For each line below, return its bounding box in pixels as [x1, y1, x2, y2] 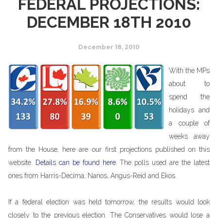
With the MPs [169, 67, 210, 74]
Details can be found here [35, 159, 116, 166]
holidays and [169, 106, 210, 114]
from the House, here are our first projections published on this [8, 145, 210, 153]
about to [169, 80, 210, 88]
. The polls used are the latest [115, 159, 210, 166]
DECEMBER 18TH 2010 [27, 13, 191, 31]
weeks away [169, 132, 210, 140]
